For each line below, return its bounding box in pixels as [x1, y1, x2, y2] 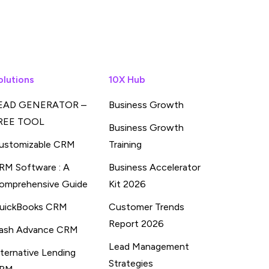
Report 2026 [109, 218, 164, 229]
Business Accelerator [109, 162, 201, 173]
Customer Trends [109, 201, 184, 213]
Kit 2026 [109, 178, 146, 190]
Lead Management [109, 241, 189, 252]
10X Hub [109, 74, 145, 85]
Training [109, 139, 142, 150]
